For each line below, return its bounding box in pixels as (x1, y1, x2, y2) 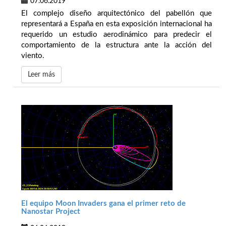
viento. (21, 52, 44, 60)
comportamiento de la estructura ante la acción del (21, 41, 212, 49)
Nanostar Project (21, 207, 80, 215)
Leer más (28, 71, 55, 79)
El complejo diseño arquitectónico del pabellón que (21, 10, 212, 18)
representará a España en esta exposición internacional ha (21, 20, 212, 28)
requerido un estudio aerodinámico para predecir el (21, 31, 212, 39)
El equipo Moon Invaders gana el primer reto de (21, 199, 186, 207)
